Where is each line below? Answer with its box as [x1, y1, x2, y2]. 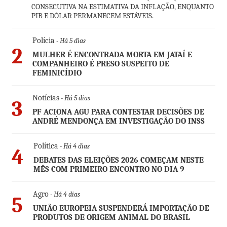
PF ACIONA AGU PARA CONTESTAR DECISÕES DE [32, 107, 204, 117]
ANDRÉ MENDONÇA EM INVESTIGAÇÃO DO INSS [32, 117, 205, 126]
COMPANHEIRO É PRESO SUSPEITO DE [32, 59, 169, 69]
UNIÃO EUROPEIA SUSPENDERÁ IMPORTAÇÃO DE [32, 204, 209, 213]
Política [33, 141, 58, 151]
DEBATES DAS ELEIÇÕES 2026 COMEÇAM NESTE [33, 156, 204, 165]
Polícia [32, 36, 55, 46]
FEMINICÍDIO [32, 68, 82, 78]
